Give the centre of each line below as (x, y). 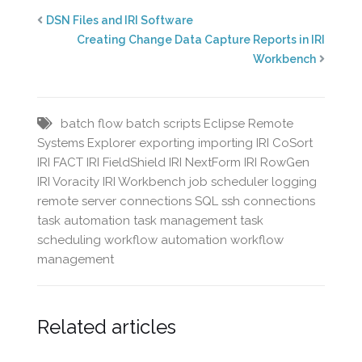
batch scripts (164, 124)
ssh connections (269, 202)
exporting (167, 143)
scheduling (69, 240)
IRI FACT (61, 163)
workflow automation (166, 240)
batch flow (92, 124)
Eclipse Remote (249, 124)
